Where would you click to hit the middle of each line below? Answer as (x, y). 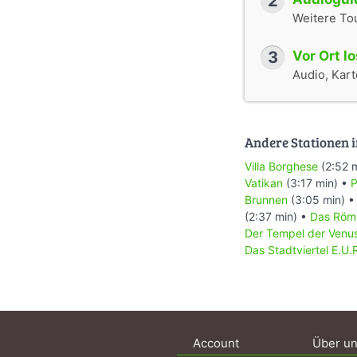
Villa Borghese (281, 166)
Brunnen (266, 199)
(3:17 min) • (317, 182)
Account (216, 343)
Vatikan (264, 182)
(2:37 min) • (277, 216)
